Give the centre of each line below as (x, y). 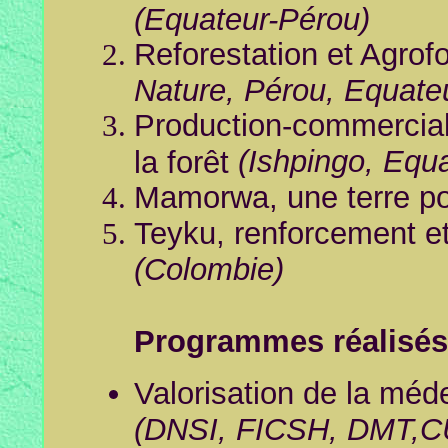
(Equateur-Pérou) (252, 19)
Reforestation (226, 54)
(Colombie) (209, 269)
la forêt (186, 162)
